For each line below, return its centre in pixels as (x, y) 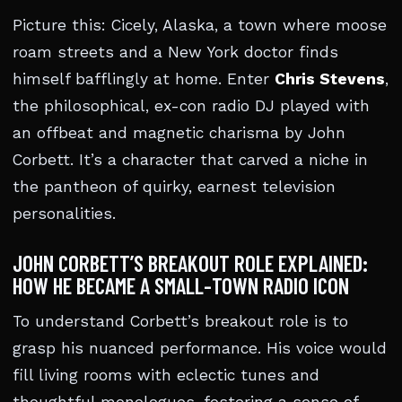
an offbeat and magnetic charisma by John (179, 133)
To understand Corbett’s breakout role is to (180, 321)
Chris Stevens (330, 79)
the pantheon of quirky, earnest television (174, 187)
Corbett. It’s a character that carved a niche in (190, 160)
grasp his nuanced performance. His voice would (200, 348)
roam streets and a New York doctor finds (175, 52)
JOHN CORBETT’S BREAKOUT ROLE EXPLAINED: (190, 263)
